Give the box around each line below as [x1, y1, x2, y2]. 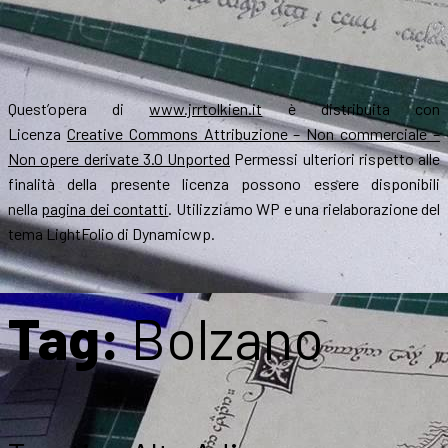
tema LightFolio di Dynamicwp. [8, 224, 215, 244]
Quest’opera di [8, 99, 150, 119]
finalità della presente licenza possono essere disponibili [8, 174, 440, 194]
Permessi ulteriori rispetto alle [230, 149, 440, 169]
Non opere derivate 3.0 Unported [8, 149, 230, 169]
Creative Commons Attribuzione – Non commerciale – [66, 124, 441, 144]
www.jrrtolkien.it [149, 99, 263, 119]
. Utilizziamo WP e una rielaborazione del [168, 199, 441, 219]
